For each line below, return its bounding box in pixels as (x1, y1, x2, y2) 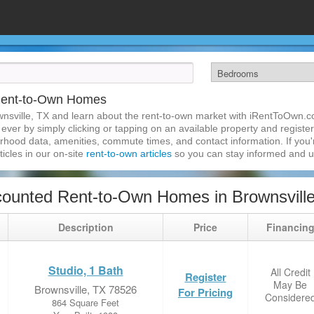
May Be (273, 278, 307, 292)
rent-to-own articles (86, 148, 172, 159)
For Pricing (178, 285, 233, 300)
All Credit (270, 265, 310, 279)
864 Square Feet (52, 296, 119, 309)
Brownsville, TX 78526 (34, 282, 137, 296)
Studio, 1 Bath (48, 262, 123, 278)
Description (57, 220, 114, 234)
